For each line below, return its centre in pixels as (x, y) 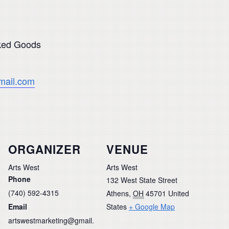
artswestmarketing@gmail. (51, 221)
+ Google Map (152, 207)
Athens (118, 193)
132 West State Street (142, 180)
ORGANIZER (44, 150)
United (179, 193)
